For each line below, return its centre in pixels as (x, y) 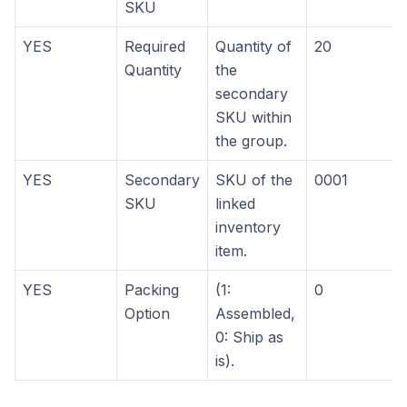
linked (235, 204)
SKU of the (254, 180)
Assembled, (255, 314)
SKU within (253, 118)
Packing (152, 290)
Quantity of (253, 47)
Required (155, 47)
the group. (251, 141)
